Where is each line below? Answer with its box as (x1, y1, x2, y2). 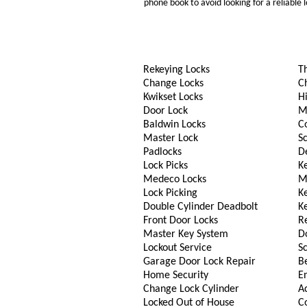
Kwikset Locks (143, 92, 203, 103)
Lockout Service (143, 243, 212, 254)
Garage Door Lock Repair (143, 256, 256, 267)
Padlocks (143, 147, 182, 158)
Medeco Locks (143, 174, 206, 185)
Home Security (143, 270, 208, 281)
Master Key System (143, 229, 228, 240)
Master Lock (143, 133, 198, 144)
